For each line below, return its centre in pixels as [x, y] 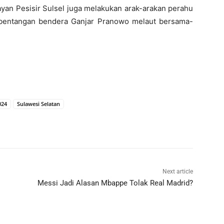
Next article [177, 172]
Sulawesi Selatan [38, 104]
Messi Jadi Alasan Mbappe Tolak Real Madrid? [115, 183]
